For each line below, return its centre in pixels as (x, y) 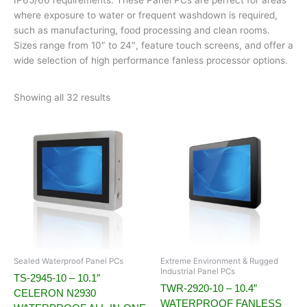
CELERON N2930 (55, 293)
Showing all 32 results (62, 98)
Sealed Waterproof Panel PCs (69, 261)
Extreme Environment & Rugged (219, 261)
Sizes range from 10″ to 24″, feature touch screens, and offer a (153, 45)
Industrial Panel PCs (198, 272)
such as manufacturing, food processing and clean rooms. (142, 30)
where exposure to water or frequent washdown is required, (146, 15)
